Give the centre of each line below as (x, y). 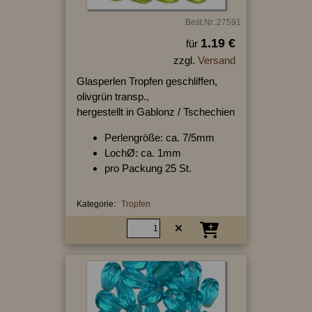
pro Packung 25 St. (148, 168)
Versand (216, 60)
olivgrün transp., (112, 96)
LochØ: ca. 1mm (142, 153)
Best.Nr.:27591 (213, 22)
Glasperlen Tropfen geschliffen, (147, 81)
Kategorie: (96, 204)
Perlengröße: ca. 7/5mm (159, 137)
